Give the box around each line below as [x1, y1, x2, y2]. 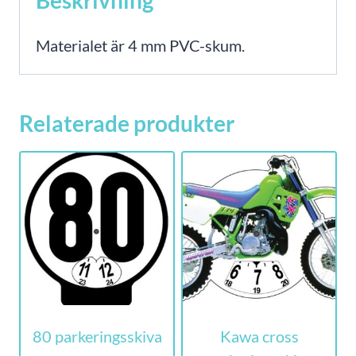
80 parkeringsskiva [32, 326, 162, 346]
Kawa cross [219, 326, 299, 346]
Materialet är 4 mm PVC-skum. [36, 35, 245, 55]
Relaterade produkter [19, 109, 234, 137]
